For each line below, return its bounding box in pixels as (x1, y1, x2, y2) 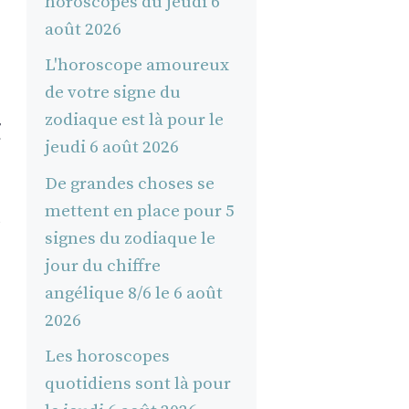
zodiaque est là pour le (44, 110, 224, 131)
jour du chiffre (44, 255, 161, 277)
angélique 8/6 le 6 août (44, 282, 223, 304)
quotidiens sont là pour (44, 373, 231, 395)
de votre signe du (44, 82, 181, 104)
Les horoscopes (44, 346, 170, 368)
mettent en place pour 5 (44, 200, 235, 222)
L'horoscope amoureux (44, 55, 229, 77)
